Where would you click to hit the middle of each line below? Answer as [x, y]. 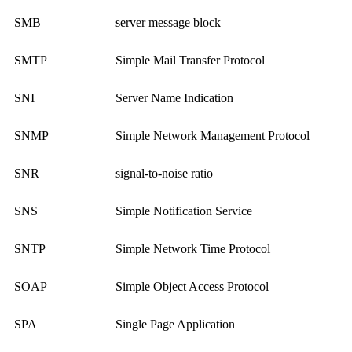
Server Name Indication [174, 98]
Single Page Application [175, 324]
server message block [168, 23]
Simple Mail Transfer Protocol [190, 60]
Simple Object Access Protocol [192, 287]
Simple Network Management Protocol [213, 136]
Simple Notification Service [184, 211]
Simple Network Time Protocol [193, 249]
